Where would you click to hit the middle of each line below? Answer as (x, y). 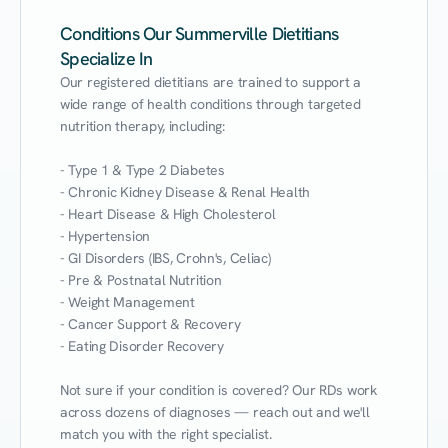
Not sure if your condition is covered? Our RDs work (218, 390)
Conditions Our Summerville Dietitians (199, 33)
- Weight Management (127, 302)
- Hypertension (105, 236)
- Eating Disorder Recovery (142, 346)
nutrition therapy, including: (142, 126)
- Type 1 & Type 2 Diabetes (142, 170)
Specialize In (106, 58)
